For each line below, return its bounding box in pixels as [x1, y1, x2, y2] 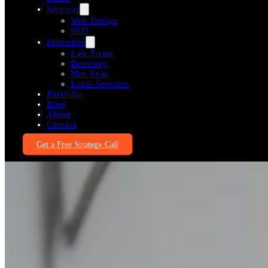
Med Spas [71, 69, 108, 79]
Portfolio [47, 89, 83, 99]
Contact [47, 120, 77, 130]
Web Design [71, 16, 117, 26]
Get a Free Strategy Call [36, 139, 118, 149]
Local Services [71, 79, 129, 89]
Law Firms [71, 48, 113, 59]
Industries [47, 37, 86, 47]
